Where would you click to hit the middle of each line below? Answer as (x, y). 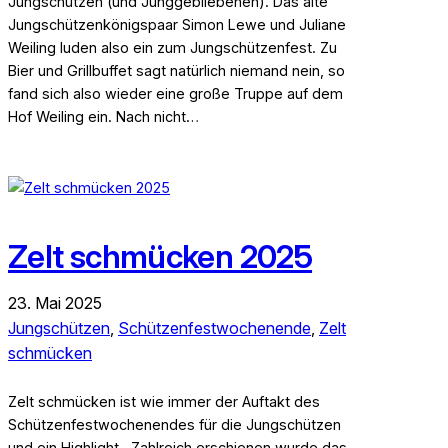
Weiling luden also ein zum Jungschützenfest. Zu (172, 47)
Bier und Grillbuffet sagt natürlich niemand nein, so (176, 70)
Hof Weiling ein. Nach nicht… (103, 116)
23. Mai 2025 (55, 302)
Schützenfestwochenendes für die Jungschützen (174, 424)
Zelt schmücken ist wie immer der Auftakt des (164, 401)
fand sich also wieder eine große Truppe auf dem (175, 93)
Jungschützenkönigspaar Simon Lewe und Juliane (177, 24)
